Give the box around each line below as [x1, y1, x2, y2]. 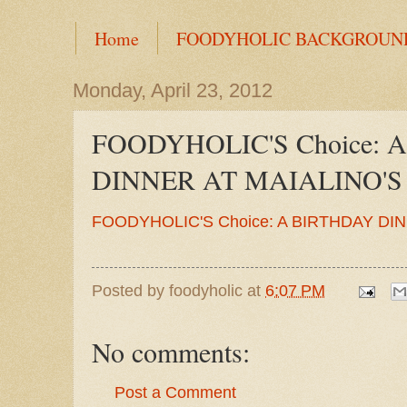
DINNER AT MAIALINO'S [92, 161, 402, 198]
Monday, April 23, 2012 [73, 79, 273, 103]
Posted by [92, 281, 169, 300]
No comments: [92, 333, 250, 371]
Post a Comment [114, 383, 236, 402]
